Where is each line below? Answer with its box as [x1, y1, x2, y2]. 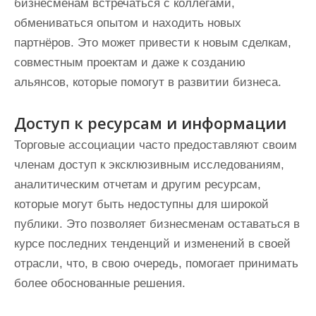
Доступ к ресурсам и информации [14, 112, 286, 133]
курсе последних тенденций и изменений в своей [14, 237, 291, 250]
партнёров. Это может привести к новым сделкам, [14, 36, 291, 49]
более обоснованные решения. [14, 276, 186, 290]
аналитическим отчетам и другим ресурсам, [14, 178, 261, 191]
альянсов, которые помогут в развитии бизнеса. [14, 75, 281, 89]
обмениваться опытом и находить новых [14, 16, 241, 30]
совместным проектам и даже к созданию [14, 56, 245, 69]
